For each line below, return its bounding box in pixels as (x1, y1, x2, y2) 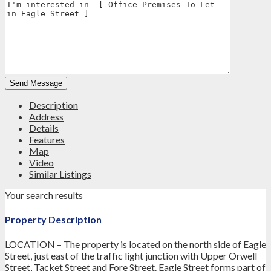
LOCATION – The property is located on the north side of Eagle (5, 238, 266, 250)
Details (29, 122, 59, 134)
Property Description (5, 214, 102, 226)
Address (29, 111, 64, 123)
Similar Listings (29, 168, 91, 180)
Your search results (5, 189, 83, 201)
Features (29, 134, 65, 146)
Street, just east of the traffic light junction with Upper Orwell (5, 249, 257, 261)
